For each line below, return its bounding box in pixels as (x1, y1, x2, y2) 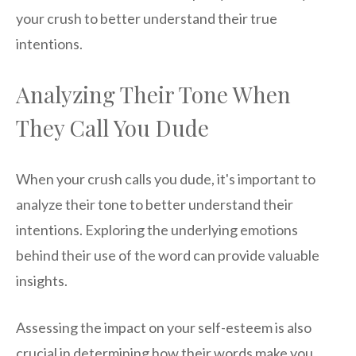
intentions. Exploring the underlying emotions (16, 220, 298, 238)
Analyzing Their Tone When (16, 79, 291, 109)
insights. (16, 271, 68, 289)
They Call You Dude (16, 112, 209, 142)
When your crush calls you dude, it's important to (16, 169, 315, 188)
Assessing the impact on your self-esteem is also (16, 318, 311, 336)
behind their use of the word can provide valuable (16, 246, 319, 264)
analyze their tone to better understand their (16, 195, 293, 213)
